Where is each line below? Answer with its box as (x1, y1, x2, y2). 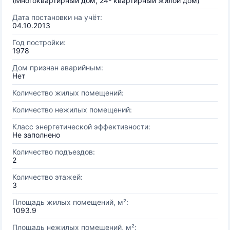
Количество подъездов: (12, 147, 95, 156)
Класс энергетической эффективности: (12, 122, 150, 131)
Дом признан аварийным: (12, 63, 103, 72)
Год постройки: (12, 38, 66, 47)
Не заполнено (12, 130, 60, 139)
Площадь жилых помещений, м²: (12, 198, 128, 206)
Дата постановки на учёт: (12, 13, 102, 22)
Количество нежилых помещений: (12, 105, 132, 114)
